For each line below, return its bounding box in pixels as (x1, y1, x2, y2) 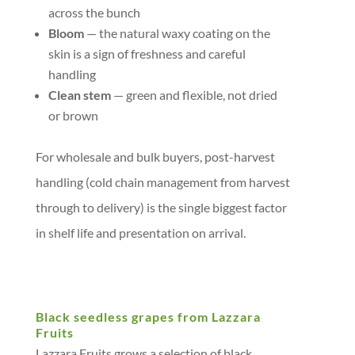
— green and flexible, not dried (110, 87, 277, 102)
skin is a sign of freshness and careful (48, 46, 246, 61)
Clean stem (48, 87, 111, 102)
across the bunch (48, 5, 140, 20)
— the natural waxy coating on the (83, 25, 270, 40)
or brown (48, 108, 98, 123)
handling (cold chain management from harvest (35, 174, 290, 189)
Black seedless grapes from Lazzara (35, 309, 261, 324)
